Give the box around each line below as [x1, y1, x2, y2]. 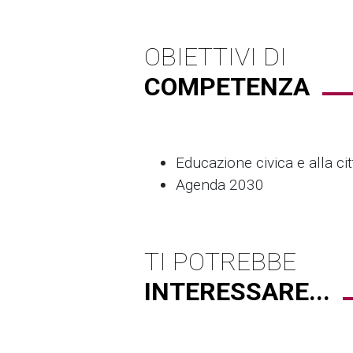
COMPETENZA [144, 72, 310, 102]
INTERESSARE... [144, 277, 330, 307]
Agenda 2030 [176, 176, 264, 195]
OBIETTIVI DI [144, 42, 287, 72]
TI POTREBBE [144, 247, 296, 277]
